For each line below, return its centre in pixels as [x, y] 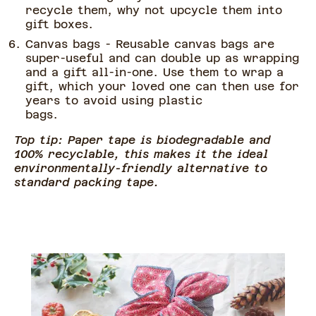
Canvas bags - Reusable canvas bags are [150, 44]
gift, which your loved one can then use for [162, 86]
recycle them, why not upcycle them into [154, 10]
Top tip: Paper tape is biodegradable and [142, 140]
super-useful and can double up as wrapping [162, 58]
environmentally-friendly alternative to [141, 168]
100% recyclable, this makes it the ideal [144, 154]
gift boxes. [59, 24]
